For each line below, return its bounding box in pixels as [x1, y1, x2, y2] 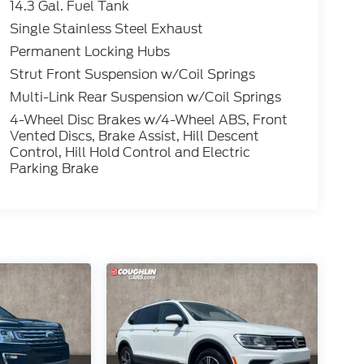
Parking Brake [9, 159, 98, 179]
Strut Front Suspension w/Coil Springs [9, 65, 255, 84]
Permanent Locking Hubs [9, 42, 170, 62]
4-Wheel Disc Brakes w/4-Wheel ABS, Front [9, 110, 289, 130]
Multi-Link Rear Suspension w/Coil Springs [9, 88, 281, 107]
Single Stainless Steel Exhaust [9, 19, 203, 39]
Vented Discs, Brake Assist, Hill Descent [9, 127, 259, 146]
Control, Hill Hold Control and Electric [9, 143, 250, 162]
